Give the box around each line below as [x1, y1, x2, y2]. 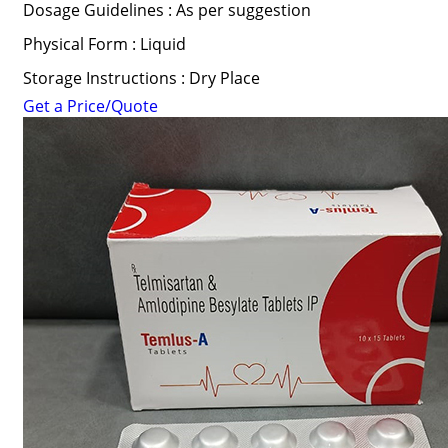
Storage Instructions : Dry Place [22, 67, 260, 89]
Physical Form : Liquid [22, 33, 186, 55]
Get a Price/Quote [22, 95, 158, 117]
